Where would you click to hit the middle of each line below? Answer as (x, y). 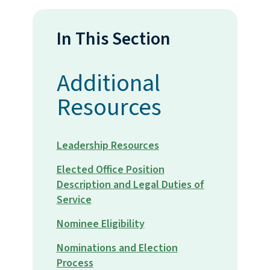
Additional (108, 84)
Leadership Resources (108, 146)
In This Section (113, 39)
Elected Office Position (110, 170)
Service (74, 200)
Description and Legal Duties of (130, 185)
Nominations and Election (117, 248)
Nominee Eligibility (100, 224)
